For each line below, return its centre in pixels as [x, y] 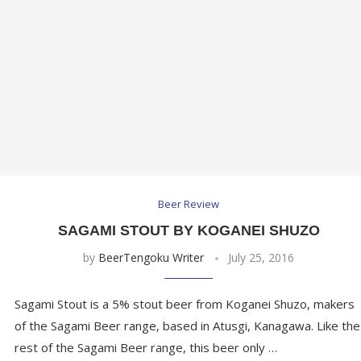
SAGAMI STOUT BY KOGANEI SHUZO [189, 231]
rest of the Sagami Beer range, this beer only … [145, 348]
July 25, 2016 [261, 258]
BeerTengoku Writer [151, 258]
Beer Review [189, 204]
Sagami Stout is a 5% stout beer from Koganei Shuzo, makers [184, 304]
